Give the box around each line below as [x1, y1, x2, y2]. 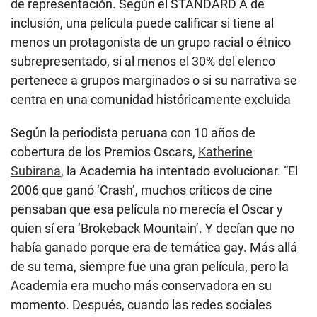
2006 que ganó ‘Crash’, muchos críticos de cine [11, 182, 272, 197]
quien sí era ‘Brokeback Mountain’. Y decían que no [11, 220, 294, 236]
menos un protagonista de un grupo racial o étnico [11, 34, 291, 50]
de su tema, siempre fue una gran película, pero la [11, 258, 289, 274]
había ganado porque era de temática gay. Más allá [11, 239, 297, 255]
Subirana [11, 163, 61, 178]
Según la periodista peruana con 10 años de [11, 125, 255, 140]
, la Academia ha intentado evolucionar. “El [61, 163, 298, 178]
